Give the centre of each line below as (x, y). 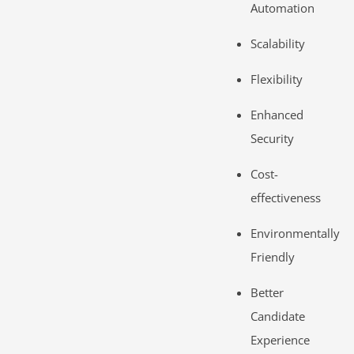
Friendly (272, 256)
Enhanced (277, 114)
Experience (280, 339)
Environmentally (295, 233)
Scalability (277, 43)
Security (272, 138)
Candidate (277, 316)
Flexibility (276, 79)
